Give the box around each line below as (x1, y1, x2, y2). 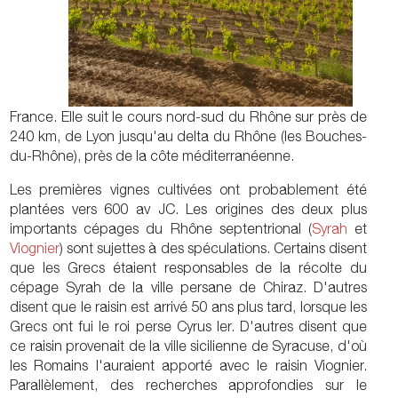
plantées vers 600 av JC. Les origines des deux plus (10, 201, 367, 217)
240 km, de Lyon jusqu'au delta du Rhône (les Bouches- (10, 128, 367, 144)
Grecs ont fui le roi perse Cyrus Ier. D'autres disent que (10, 318, 367, 334)
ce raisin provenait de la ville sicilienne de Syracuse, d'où (10, 338, 367, 354)
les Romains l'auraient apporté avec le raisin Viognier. (10, 357, 367, 373)
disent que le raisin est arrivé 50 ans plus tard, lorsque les (10, 298, 367, 314)
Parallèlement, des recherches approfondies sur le (10, 377, 367, 393)
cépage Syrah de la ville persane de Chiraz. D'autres (10, 279, 367, 295)
